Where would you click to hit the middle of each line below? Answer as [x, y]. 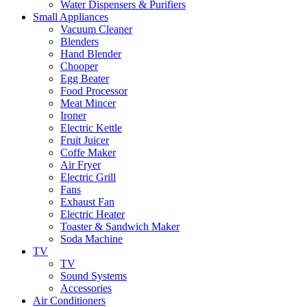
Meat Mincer [88, 103]
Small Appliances [71, 17]
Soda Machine [91, 239]
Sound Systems [94, 276]
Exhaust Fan [87, 202]
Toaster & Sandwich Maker [120, 226]
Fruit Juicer [85, 140]
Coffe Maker [88, 152]
